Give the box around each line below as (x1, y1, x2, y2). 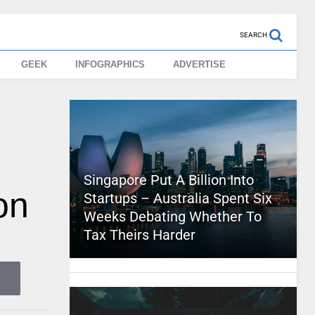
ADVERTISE (173, 59, 226, 70)
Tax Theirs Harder (83, 226, 195, 243)
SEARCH (239, 31, 267, 39)
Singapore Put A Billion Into (83, 172, 254, 188)
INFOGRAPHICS (75, 59, 146, 70)
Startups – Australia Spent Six (83, 190, 272, 207)
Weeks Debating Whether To (83, 208, 262, 225)
